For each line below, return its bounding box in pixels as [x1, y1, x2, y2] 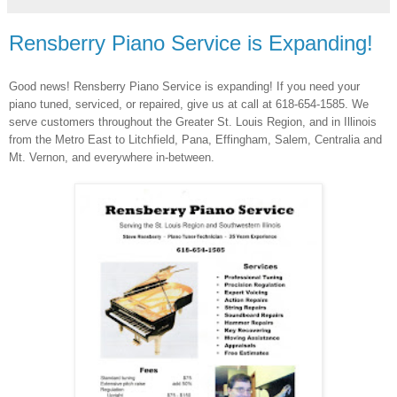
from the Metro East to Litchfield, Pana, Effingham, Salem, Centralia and [9, 132, 382, 146]
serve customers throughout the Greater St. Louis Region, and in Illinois [9, 114, 377, 128]
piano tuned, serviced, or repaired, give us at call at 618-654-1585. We [9, 97, 369, 111]
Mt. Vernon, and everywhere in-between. [9, 150, 214, 164]
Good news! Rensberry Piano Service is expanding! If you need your [9, 79, 360, 93]
